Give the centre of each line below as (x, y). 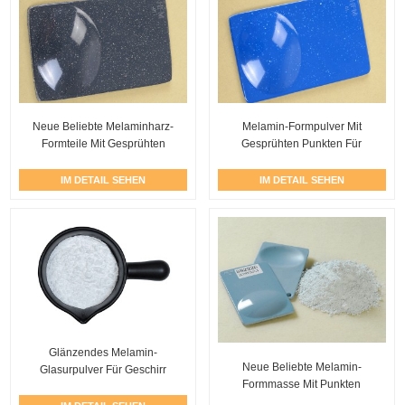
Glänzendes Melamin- (104, 353)
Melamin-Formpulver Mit (301, 127)
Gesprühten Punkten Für (302, 144)
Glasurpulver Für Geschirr (104, 370)
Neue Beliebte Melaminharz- (104, 127)
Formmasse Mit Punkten (302, 384)
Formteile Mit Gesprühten (103, 144)
